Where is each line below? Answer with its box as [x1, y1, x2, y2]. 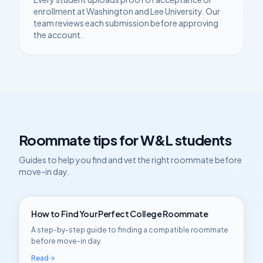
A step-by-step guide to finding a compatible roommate [31, 225, 228, 234]
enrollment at [33, 6, 86, 16]
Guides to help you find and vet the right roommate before [19, 154, 242, 165]
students [173, 131, 232, 149]
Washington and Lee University [86, 6, 202, 16]
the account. [33, 29, 83, 40]
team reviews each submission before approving [33, 18, 218, 28]
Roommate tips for [19, 131, 141, 149]
